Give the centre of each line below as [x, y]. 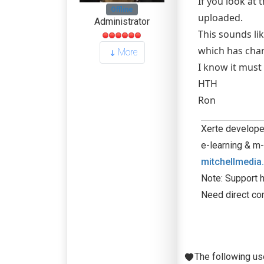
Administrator [122, 22]
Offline [122, 9]
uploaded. [220, 18]
